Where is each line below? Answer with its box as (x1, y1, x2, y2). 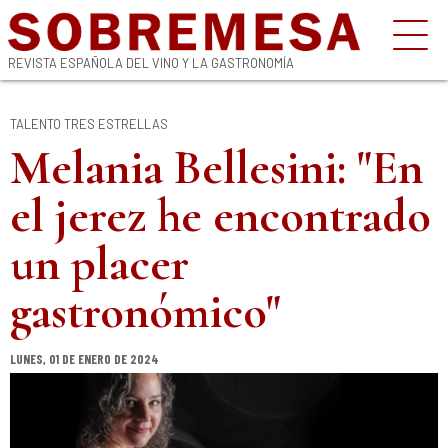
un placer (10, 235, 189, 293)
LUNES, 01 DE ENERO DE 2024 (10, 351, 159, 367)
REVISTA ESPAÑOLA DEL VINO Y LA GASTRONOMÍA (8, 54, 294, 71)
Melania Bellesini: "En (10, 139, 423, 197)
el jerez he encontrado (10, 187, 431, 245)
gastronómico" (10, 283, 281, 341)
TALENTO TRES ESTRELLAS (10, 116, 168, 132)
